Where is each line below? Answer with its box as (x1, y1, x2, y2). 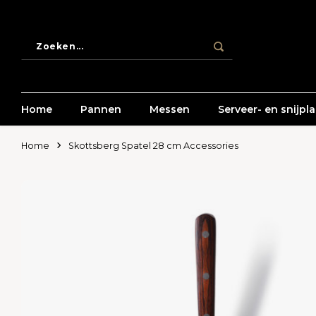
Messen (150, 102, 190, 116)
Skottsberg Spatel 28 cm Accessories (68, 140, 238, 151)
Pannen (80, 102, 121, 116)
